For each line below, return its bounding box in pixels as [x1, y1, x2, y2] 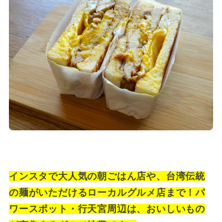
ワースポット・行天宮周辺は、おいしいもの [8, 203, 206, 214]
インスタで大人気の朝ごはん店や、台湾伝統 [8, 170, 206, 181]
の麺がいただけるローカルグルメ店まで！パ [8, 187, 206, 198]
